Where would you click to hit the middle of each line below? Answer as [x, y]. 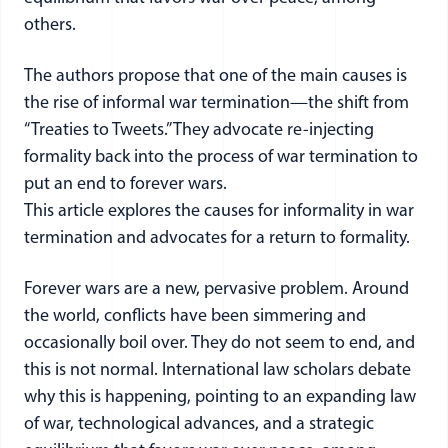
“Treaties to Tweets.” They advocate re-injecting [199, 130]
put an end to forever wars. [125, 184]
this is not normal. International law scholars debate [217, 370]
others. [50, 25]
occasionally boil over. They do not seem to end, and [219, 343]
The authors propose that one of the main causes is [215, 76]
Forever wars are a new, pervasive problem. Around [216, 289]
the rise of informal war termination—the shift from [216, 103]
